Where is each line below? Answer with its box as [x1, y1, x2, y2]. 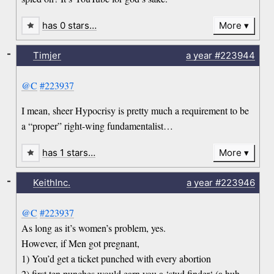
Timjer [32, 50, 61, 61]
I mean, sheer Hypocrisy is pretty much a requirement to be [21, 104, 250, 117]
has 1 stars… [42, 147, 96, 159]
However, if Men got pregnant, [21, 237, 140, 250]
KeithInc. [32, 176, 70, 188]
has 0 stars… [42, 20, 97, 32]
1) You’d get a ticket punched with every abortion [21, 252, 212, 265]
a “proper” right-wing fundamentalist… [21, 119, 174, 133]
